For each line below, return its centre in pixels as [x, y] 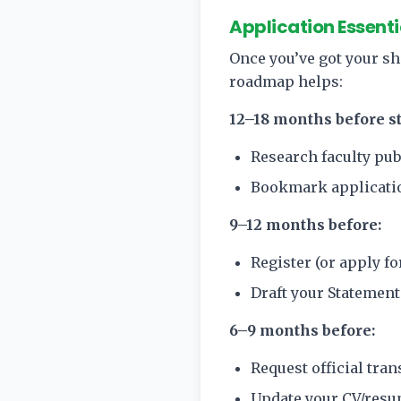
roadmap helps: [286, 81]
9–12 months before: [305, 225]
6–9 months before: [302, 330]
